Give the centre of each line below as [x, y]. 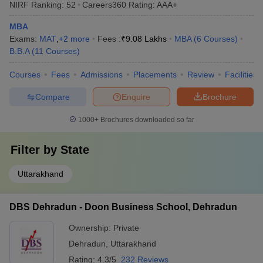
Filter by [36, 150]
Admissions [102, 75]
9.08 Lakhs [146, 39]
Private [126, 228]
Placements [155, 75]
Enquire [136, 97]
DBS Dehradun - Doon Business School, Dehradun [123, 207]
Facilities [241, 75]
